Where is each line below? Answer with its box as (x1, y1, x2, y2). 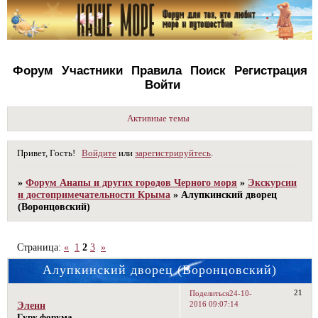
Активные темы (127, 113, 190, 124)
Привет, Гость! (16, 148, 75, 158)
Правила (131, 63, 182, 77)
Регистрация (234, 63, 307, 77)
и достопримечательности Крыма (18, 188, 171, 200)
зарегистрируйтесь (135, 148, 212, 158)
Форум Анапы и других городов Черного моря (26, 176, 238, 188)
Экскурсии (248, 176, 297, 188)
